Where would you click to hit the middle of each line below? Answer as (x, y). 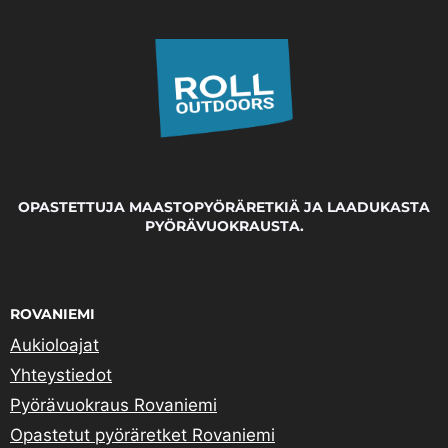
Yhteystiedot (61, 374)
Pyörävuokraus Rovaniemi (113, 404)
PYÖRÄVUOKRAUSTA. (224, 225)
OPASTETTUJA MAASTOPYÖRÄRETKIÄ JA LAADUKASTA (224, 206)
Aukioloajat (54, 344)
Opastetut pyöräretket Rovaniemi (142, 434)
